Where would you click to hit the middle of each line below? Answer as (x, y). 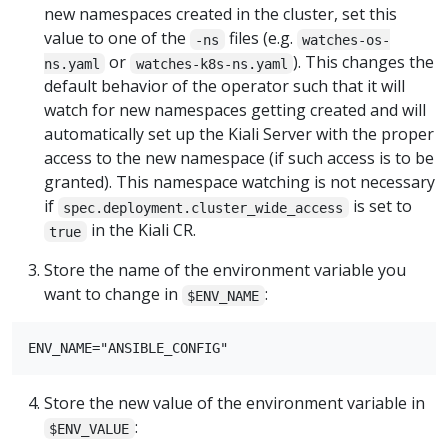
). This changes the (364, 62)
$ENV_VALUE (89, 428)
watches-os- (346, 39)
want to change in (113, 294)
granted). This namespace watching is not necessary (239, 182)
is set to (380, 206)
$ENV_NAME (223, 295)
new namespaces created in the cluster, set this (220, 14)
